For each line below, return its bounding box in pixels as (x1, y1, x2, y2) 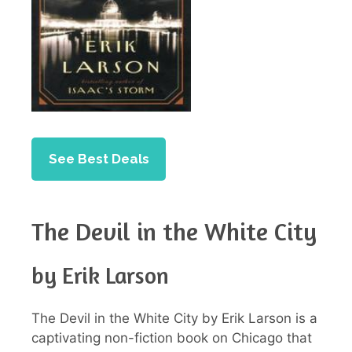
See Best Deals (48, 150, 149, 167)
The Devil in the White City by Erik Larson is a (31, 310, 317, 327)
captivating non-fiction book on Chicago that (31, 330, 312, 346)
